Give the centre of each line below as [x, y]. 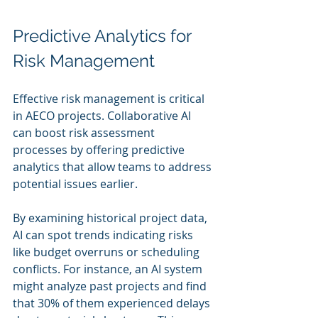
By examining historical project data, [111, 218]
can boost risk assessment [85, 132]
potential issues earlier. [75, 183]
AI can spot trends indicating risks [104, 235]
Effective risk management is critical [110, 98]
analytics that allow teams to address [114, 166]
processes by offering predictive [100, 149]
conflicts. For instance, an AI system [109, 269]
